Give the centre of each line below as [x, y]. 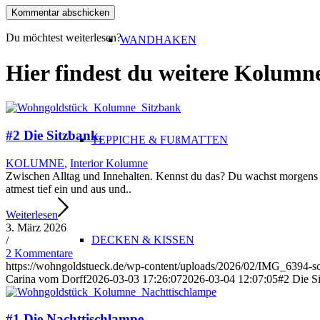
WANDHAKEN [158, 40]
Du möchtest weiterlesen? [64, 38]
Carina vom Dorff [46, 279]
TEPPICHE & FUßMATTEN [160, 140]
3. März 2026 [36, 227]
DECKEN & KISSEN [143, 240]
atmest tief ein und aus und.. [69, 189]
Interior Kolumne [109, 163]
